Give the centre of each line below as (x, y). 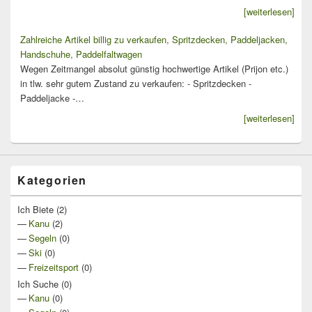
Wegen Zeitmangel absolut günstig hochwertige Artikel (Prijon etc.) (154, 68)
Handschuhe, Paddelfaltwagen (81, 54)
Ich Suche (38, 283)
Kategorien (52, 180)
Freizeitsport (54, 267)
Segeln (42, 237)
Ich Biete (36, 209)
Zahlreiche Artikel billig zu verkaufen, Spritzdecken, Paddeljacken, (154, 39)
